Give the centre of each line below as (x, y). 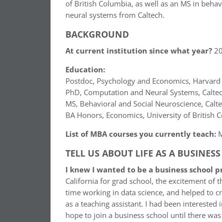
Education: (85, 69)
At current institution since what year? (139, 51)
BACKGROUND (97, 34)
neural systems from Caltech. (115, 15)
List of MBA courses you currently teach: (141, 134)
